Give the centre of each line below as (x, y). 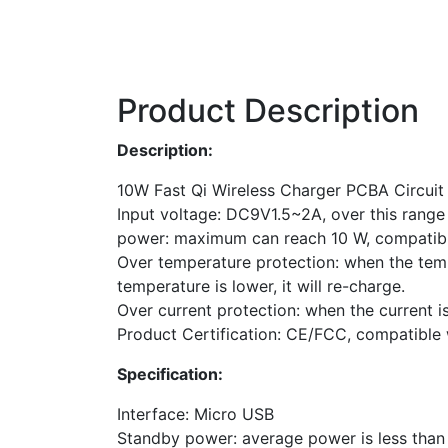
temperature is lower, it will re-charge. (261, 286)
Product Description (268, 110)
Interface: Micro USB (195, 414)
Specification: (170, 374)
